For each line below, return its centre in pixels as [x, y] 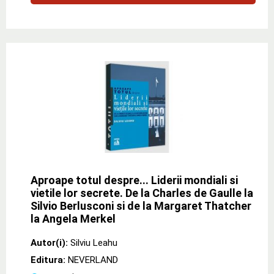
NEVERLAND [93, 260]
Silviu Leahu [94, 243]
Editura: [49, 260]
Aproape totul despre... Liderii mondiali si [134, 180]
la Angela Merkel [73, 218]
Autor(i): [49, 243]
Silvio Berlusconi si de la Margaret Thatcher [141, 206]
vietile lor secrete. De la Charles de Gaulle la [142, 193]
